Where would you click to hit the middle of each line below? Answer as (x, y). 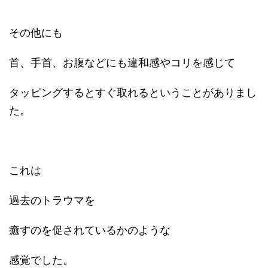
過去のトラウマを (52, 200)
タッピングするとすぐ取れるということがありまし (133, 92)
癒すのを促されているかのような (90, 230)
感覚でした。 (41, 260)
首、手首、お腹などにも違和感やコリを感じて (122, 63)
